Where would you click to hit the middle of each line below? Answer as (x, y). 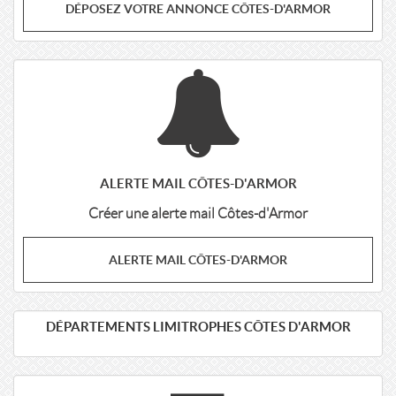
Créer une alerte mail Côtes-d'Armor (198, 213)
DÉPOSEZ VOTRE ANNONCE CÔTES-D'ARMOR (198, 9)
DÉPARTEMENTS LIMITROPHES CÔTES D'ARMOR (198, 327)
